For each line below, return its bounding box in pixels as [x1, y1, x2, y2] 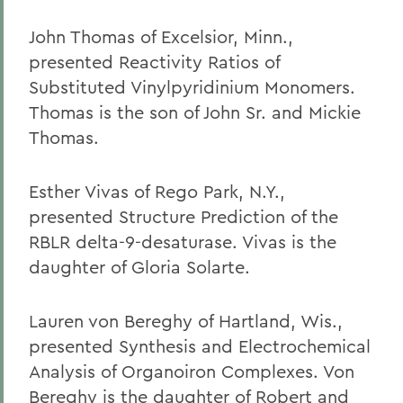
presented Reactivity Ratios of [29, 50, 280, 73]
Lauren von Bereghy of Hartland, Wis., [29, 309, 343, 332]
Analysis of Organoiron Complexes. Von [29, 360, 354, 382]
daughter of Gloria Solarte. [29, 255, 250, 278]
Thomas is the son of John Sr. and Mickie [29, 101, 361, 123]
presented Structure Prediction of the [29, 205, 338, 228]
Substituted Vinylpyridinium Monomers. [29, 76, 355, 98]
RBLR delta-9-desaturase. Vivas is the [29, 230, 336, 253]
